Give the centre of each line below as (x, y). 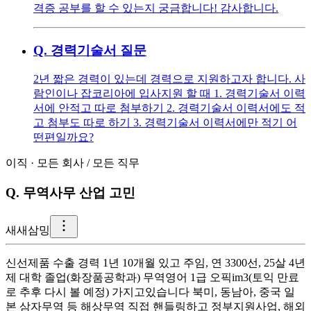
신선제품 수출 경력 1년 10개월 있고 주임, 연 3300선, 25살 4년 (155, 262)
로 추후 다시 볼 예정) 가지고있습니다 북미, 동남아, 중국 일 (150, 292)
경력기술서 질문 (99, 50)
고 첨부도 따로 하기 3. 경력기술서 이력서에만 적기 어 (165, 123)
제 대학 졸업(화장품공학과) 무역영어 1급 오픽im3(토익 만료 (152, 277)
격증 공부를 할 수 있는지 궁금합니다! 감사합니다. (156, 8)
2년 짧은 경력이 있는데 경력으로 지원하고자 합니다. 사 (169, 79)
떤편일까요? (64, 137)
